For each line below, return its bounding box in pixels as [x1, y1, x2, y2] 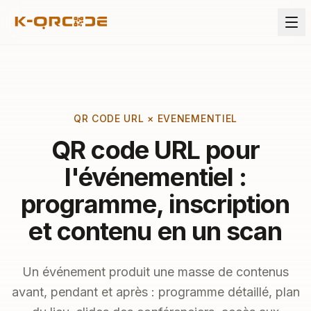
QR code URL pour [51, 135, 260, 165]
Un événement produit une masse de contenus [22, 264, 289, 279]
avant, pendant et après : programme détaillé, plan [11, 285, 300, 299]
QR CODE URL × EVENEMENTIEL [73, 112, 238, 124]
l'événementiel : [64, 162, 247, 192]
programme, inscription [21, 189, 290, 219]
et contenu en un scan [28, 216, 283, 246]
